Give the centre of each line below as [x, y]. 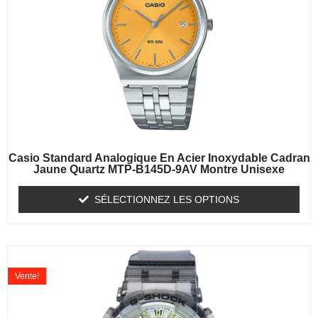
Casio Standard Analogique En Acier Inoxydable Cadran [159, 158]
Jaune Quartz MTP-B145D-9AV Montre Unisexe [159, 170]
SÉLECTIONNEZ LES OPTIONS [167, 200]
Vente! [27, 276]
